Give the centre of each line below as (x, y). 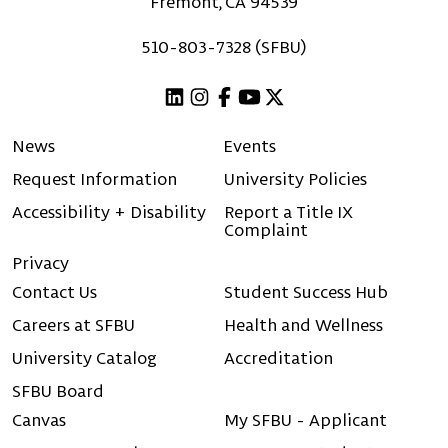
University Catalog (84, 358)
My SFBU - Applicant (305, 420)
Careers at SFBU (73, 325)
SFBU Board (58, 391)
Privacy (40, 262)
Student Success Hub (306, 292)
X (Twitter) (308, 125)
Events (250, 145)
